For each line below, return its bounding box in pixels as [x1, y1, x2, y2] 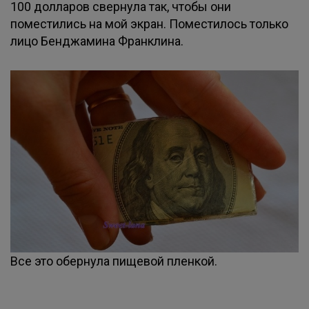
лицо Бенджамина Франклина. [10, 34, 183, 48]
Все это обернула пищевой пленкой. [10, 254, 217, 268]
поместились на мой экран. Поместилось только [10, 17, 288, 31]
